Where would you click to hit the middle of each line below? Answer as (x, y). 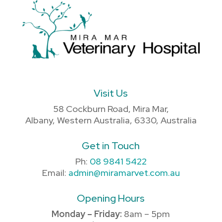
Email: (55, 173)
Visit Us (111, 93)
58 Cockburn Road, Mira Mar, (111, 109)
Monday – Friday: (87, 214)
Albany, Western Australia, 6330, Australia (111, 120)
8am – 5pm (146, 214)
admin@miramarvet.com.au (124, 173)
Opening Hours (111, 198)
